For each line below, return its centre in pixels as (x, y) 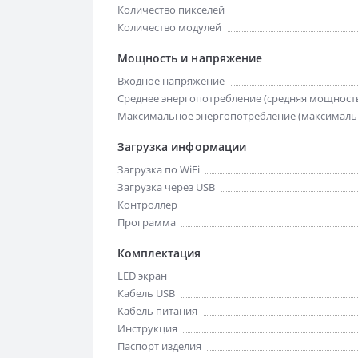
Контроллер (147, 205)
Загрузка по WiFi (159, 169)
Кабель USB (146, 293)
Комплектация (159, 253)
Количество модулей (169, 27)
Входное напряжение (171, 81)
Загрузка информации (182, 147)
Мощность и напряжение (190, 58)
